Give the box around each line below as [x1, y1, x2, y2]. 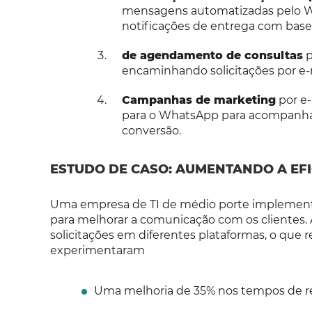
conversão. [121, 124, 181, 137]
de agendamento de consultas [121, 49, 303, 62]
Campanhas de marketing [121, 93, 276, 107]
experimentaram [50, 244, 145, 257]
